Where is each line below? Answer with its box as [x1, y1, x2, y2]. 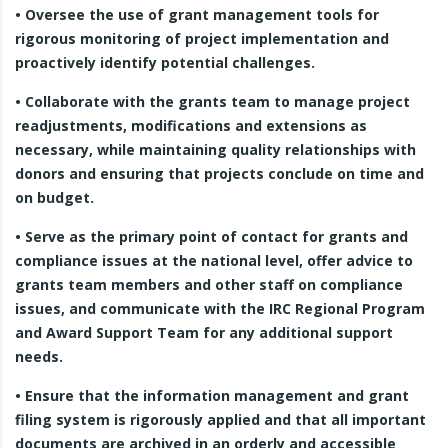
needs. [15, 347, 63, 366]
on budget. [15, 188, 94, 207]
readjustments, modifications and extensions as [15, 116, 367, 135]
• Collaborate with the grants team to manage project [15, 92, 410, 111]
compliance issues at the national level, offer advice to [15, 251, 413, 270]
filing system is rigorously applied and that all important [15, 410, 426, 429]
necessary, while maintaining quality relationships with [15, 140, 416, 159]
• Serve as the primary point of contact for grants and [15, 227, 408, 246]
